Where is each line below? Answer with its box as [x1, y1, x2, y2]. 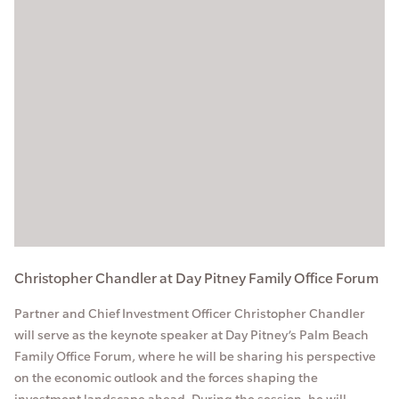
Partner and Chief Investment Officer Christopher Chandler [14, 305, 365, 322]
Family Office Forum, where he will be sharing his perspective [14, 347, 376, 364]
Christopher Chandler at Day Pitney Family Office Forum [14, 268, 379, 287]
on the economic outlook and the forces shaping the [14, 369, 318, 386]
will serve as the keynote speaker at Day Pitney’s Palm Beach [14, 326, 369, 343]
